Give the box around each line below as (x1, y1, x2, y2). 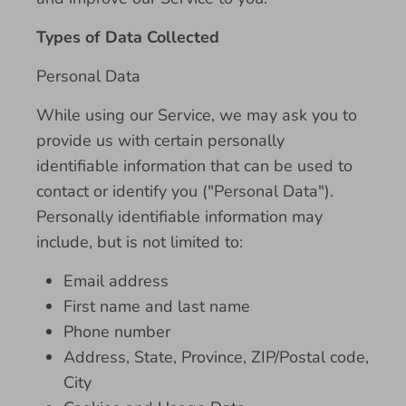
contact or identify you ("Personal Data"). (36, 180, 333, 202)
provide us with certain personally (36, 130, 285, 151)
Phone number (63, 321, 170, 343)
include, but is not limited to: (36, 231, 243, 253)
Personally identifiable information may (36, 206, 323, 227)
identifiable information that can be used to (36, 155, 353, 177)
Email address (63, 270, 169, 292)
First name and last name (63, 295, 250, 317)
